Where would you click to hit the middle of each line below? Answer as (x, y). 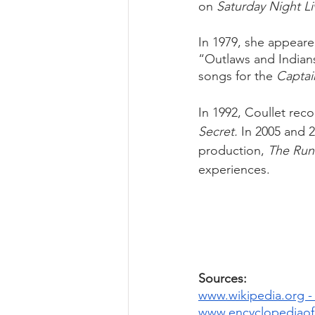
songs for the (237, 76)
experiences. (234, 169)
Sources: (224, 278)
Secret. (218, 131)
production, (233, 150)
